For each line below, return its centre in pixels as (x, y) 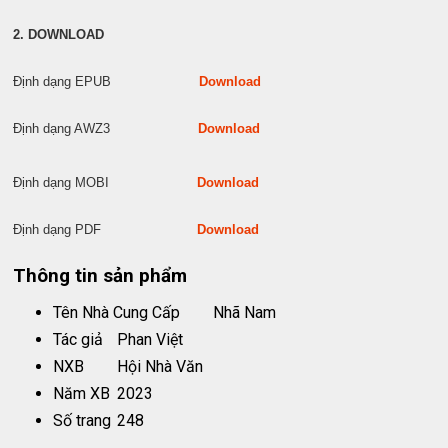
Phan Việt (150, 340)
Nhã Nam (245, 313)
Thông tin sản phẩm (100, 276)
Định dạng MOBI (105, 182)
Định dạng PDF (105, 229)
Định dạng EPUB (106, 81)
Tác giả (78, 340)
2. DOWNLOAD (59, 34)
